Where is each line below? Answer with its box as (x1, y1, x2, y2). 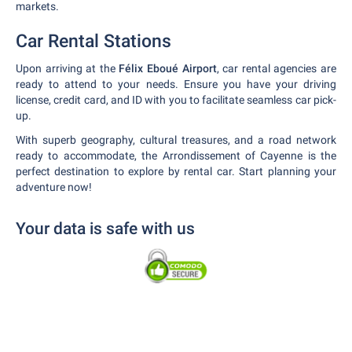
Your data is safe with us (16, 219, 195, 238)
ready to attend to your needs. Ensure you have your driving (16, 78, 336, 90)
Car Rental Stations (16, 31, 171, 52)
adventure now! (16, 181, 92, 193)
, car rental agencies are (216, 62, 337, 75)
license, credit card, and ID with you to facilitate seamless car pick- (16, 93, 336, 106)
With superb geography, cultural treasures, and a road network (16, 134, 336, 146)
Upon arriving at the (16, 62, 119, 75)
